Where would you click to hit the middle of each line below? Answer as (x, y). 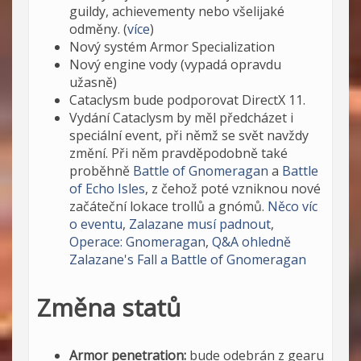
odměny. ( (98, 29)
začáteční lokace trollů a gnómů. (168, 206)
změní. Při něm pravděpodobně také (178, 153)
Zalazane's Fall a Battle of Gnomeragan (188, 259)
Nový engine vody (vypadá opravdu (175, 64)
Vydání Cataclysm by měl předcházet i (181, 117)
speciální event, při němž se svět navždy (189, 135)
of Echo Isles (107, 188)
